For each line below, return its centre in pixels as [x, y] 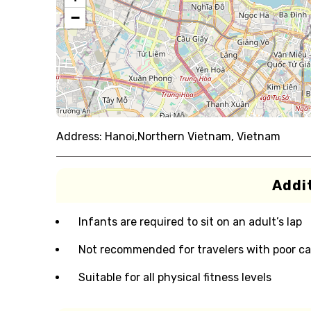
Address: [79, 136]
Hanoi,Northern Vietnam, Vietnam [192, 136]
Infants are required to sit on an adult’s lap [190, 222]
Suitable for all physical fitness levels [175, 277]
